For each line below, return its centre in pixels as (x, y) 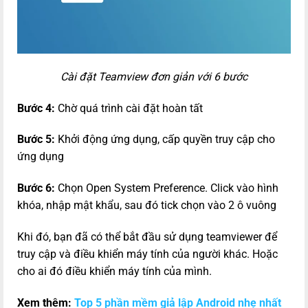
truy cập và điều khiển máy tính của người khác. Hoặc (147, 254)
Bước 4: (37, 108)
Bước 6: (36, 188)
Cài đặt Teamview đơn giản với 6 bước (154, 76)
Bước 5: (37, 140)
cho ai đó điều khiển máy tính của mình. (114, 271)
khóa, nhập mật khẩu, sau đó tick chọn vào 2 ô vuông (147, 206)
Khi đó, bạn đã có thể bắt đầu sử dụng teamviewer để (147, 237)
